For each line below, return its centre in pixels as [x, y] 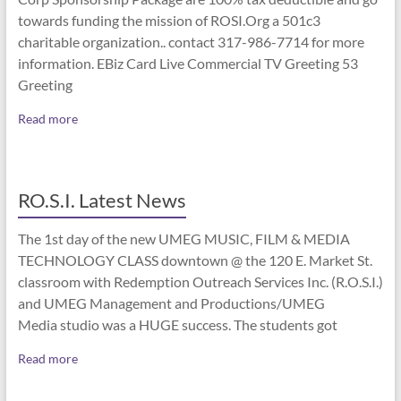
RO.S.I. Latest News [102, 200]
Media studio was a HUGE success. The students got [177, 325]
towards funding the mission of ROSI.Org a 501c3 [169, 21]
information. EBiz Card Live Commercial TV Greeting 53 [188, 64]
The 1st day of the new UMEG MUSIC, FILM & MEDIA [183, 239]
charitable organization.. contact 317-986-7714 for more [191, 42]
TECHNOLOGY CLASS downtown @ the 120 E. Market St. [195, 260]
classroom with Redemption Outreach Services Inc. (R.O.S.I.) [200, 282]
